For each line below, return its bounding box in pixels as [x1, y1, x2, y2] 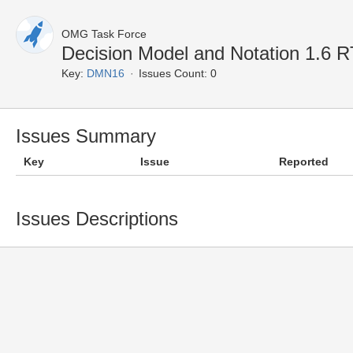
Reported [279, 155, 329, 168]
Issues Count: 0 [139, 67, 217, 80]
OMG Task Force [61, 28, 147, 40]
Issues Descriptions [16, 208, 178, 229]
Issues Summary [16, 125, 156, 147]
